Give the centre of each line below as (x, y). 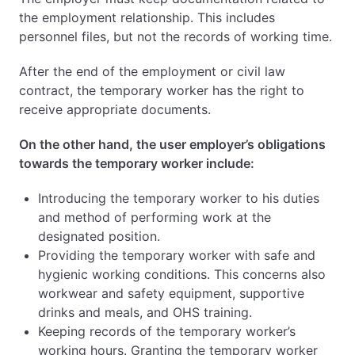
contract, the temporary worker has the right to (162, 90)
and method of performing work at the (155, 217)
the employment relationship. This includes (147, 17)
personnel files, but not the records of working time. (176, 36)
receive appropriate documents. (115, 109)
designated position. (99, 236)
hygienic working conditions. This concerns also (182, 274)
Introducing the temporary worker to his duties (179, 198)
